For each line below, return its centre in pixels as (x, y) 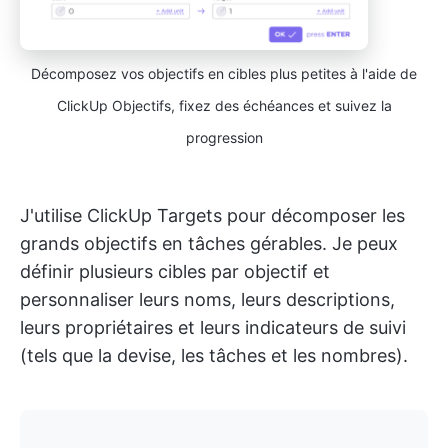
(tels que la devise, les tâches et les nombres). (214, 356)
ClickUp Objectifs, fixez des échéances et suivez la (224, 106)
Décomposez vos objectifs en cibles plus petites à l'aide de (224, 74)
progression (224, 138)
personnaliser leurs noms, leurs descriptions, (207, 300)
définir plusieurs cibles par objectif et (175, 272)
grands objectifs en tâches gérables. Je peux (209, 244)
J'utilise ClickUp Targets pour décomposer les (212, 216)
